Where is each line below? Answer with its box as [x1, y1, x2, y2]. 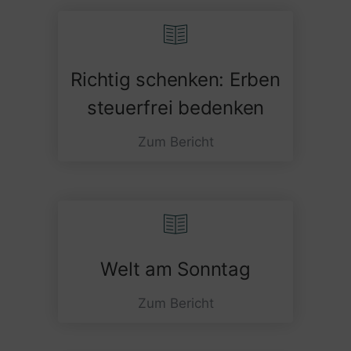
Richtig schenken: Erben [71, 67, 280, 91]
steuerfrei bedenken [86, 96, 265, 119]
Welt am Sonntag [100, 257, 251, 280]
